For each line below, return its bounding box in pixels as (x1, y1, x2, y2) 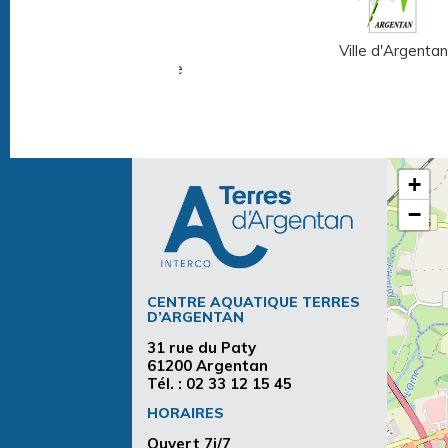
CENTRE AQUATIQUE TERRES (147, 292, 360, 310)
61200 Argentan (147, 355, 268, 375)
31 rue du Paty (147, 337, 256, 357)
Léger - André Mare (46, 58, 183, 78)
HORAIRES (147, 403, 224, 421)
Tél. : (147, 373, 186, 393)
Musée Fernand (60, 40, 169, 60)
